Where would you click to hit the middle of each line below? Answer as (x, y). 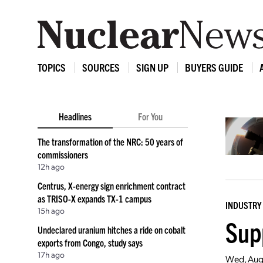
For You (150, 116)
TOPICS (52, 67)
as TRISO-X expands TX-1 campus (95, 198)
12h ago (51, 166)
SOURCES (101, 67)
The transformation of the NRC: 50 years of (110, 141)
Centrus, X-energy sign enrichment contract (112, 186)
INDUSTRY (243, 205)
